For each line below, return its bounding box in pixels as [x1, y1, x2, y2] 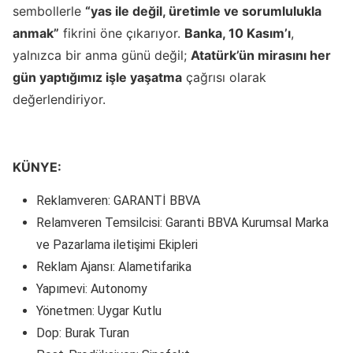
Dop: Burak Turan [36, 325, 132, 340]
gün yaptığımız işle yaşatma [13, 69, 182, 85]
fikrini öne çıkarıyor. [59, 25, 184, 41]
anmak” [13, 25, 59, 41]
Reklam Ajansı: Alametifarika [36, 259, 195, 274]
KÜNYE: [13, 159, 61, 175]
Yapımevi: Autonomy [36, 281, 147, 296]
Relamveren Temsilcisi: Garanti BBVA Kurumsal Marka [36, 215, 329, 230]
